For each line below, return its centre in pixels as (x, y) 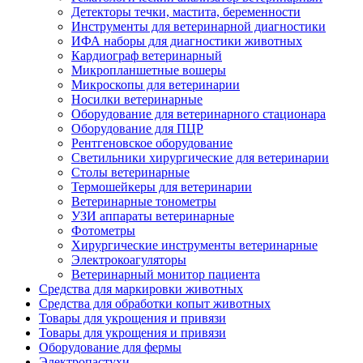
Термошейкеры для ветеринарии (162, 187)
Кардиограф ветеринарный (147, 56)
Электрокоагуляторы (129, 260)
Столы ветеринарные (130, 173)
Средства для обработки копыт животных (155, 304)
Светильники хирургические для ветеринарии (200, 158)
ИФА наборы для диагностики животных (187, 41)
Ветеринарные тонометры (144, 202)
